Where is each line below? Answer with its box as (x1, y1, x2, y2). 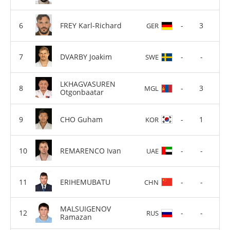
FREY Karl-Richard (60, 20, 122, 30)
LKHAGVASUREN (60, 79, 116, 89)
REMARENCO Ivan (60, 145, 121, 156)
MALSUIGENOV (60, 204, 111, 214)
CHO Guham (60, 114, 103, 124)
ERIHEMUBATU (60, 177, 110, 187)
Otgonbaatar (60, 87, 104, 97)
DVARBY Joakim (60, 51, 112, 62)
